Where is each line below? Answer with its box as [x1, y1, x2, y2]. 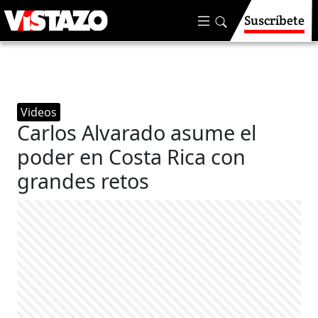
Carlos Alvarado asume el [17, 119, 257, 146]
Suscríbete [244, 12, 305, 28]
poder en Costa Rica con [17, 143, 246, 170]
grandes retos [17, 167, 150, 194]
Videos [21, 104, 57, 120]
